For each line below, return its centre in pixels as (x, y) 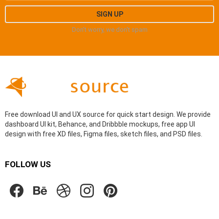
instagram (104, 180)
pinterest (126, 180)
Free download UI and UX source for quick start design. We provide (108, 114)
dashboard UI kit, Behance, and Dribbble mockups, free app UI (100, 124)
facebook (33, 180)
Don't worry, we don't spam (109, 29)
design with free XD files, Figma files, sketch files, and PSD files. (104, 134)
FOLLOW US (28, 164)
